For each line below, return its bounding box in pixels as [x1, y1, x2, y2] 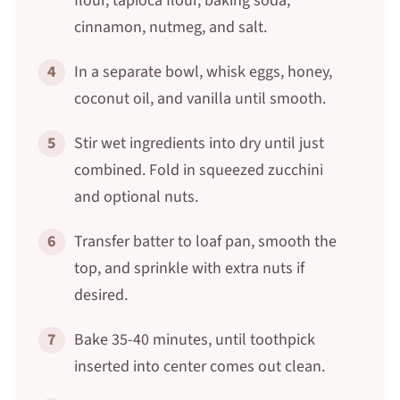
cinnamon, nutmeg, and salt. [73, 15, 267, 38]
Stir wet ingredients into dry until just [73, 131, 324, 154]
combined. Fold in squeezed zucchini [73, 158, 323, 181]
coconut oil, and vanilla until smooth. [73, 87, 326, 110]
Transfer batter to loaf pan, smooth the [73, 229, 337, 253]
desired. [73, 283, 128, 306]
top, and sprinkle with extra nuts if [73, 256, 304, 279]
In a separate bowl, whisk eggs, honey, [73, 60, 332, 83]
